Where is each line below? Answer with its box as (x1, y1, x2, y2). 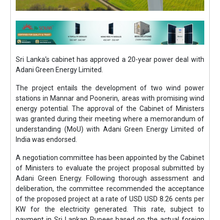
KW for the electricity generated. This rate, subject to (16, 205, 204, 213)
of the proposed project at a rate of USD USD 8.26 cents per (16, 195, 204, 203)
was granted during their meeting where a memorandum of (16, 115, 204, 123)
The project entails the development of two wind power (16, 84, 204, 92)
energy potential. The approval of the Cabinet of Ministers (16, 105, 204, 112)
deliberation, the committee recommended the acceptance (16, 185, 204, 192)
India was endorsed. (16, 136, 78, 143)
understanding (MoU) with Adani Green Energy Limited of (16, 125, 204, 133)
